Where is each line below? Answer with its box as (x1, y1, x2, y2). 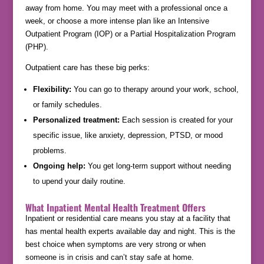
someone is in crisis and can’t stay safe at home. (25, 253, 194, 262)
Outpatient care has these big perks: (25, 63, 150, 72)
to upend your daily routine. (32, 177, 126, 186)
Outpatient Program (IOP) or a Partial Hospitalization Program (25, 29, 236, 39)
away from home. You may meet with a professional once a (25, 4, 227, 13)
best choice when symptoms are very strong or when (25, 240, 206, 249)
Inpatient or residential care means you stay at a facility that (25, 214, 230, 223)
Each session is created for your (119, 115, 233, 125)
